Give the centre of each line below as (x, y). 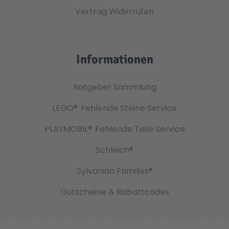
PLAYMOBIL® (68, 129)
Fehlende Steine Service (129, 108)
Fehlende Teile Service (140, 129)
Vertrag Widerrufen (114, 11)
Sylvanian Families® (114, 171)
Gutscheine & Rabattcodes (114, 192)
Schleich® (114, 150)
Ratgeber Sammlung (114, 87)
